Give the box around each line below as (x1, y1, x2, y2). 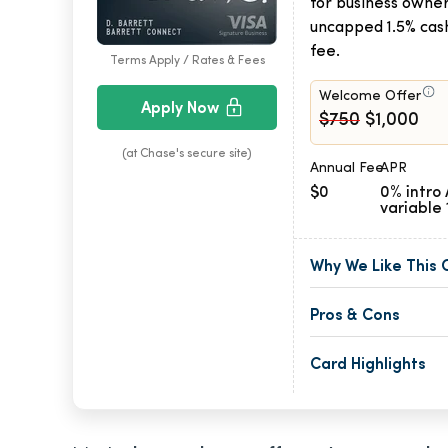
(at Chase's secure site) (122, 147, 252, 160)
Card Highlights (310, 357, 426, 373)
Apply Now (140, 101, 219, 118)
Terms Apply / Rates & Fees (109, 55, 265, 67)
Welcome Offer (319, 89, 421, 104)
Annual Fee (310, 161, 384, 176)
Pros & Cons (310, 308, 400, 324)
